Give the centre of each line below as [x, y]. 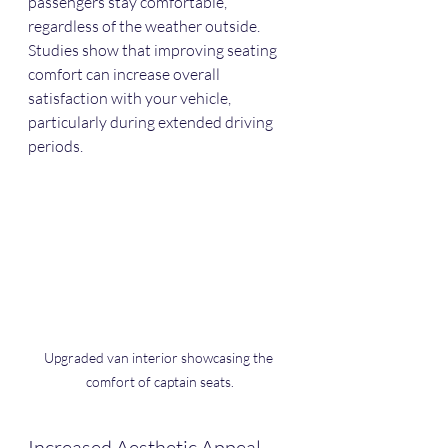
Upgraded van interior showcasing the [160, 358]
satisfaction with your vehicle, [131, 97]
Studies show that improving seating [154, 49]
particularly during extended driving [152, 121]
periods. [55, 145]
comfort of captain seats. [160, 382]
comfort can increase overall [125, 73]
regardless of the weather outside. [145, 25]
